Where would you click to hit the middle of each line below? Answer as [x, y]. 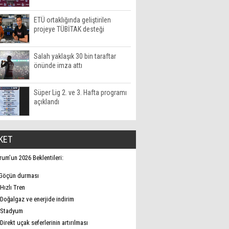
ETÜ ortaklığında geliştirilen [72, 20]
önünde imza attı [58, 65]
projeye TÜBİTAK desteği [69, 29]
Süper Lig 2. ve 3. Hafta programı [80, 93]
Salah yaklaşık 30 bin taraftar [75, 56]
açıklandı [47, 102]
